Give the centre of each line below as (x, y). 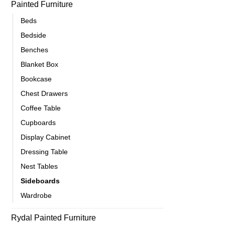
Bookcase (36, 79)
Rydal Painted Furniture (53, 217)
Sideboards (40, 181)
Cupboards (38, 122)
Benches (34, 49)
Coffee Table (41, 108)
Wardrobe (36, 195)
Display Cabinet (45, 137)
